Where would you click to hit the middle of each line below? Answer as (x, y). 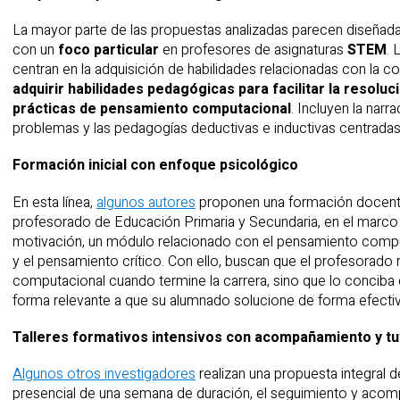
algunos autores (146, 202)
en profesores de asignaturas (253, 50)
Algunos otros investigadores (104, 374)
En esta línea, (54, 202)
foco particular (108, 50)
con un (35, 50)
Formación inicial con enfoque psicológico (155, 166)
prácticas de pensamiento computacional (152, 109)
